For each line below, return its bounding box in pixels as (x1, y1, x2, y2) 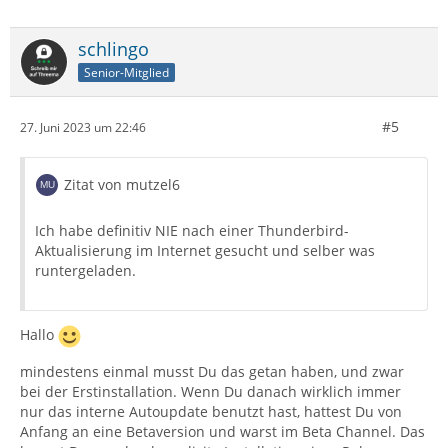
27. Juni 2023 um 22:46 (20, 118, 146, 136)
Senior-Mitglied (84, 63, 169, 81)
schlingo (78, 37, 149, 61)
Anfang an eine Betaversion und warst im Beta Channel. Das (20, 422, 425, 441)
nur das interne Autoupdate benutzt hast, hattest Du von (20, 402, 402, 421)
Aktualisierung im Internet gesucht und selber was (35, 241, 375, 260)
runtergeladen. (35, 261, 136, 280)
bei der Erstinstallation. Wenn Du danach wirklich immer (20, 382, 401, 401)
